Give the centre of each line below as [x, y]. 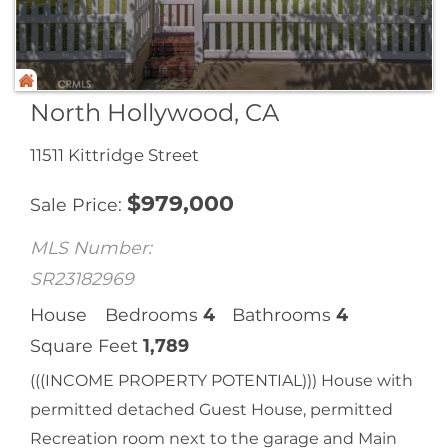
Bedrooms [151, 314]
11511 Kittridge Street [114, 154]
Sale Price [74, 204]
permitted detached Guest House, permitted [211, 409]
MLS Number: [91, 247]
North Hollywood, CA [154, 112]
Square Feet [84, 345]
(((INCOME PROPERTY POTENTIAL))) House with [221, 380]
